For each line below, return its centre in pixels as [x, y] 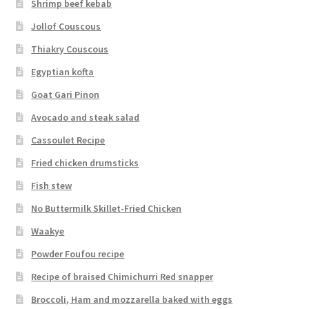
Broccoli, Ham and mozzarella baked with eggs [132, 299]
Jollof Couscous [66, 26]
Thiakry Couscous [70, 49]
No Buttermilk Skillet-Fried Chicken [107, 208]
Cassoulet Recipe [68, 140]
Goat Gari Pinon [66, 94]
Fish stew [52, 185]
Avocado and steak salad [86, 117]
